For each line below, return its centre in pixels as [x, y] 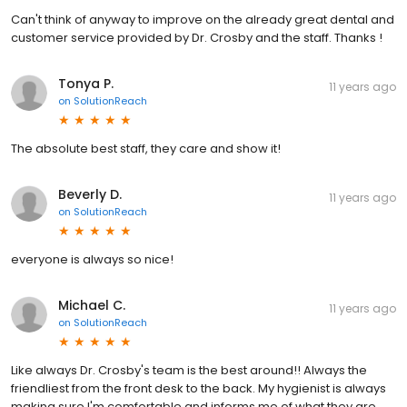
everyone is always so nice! [92, 259]
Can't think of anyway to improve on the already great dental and [203, 19]
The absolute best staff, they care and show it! [146, 148]
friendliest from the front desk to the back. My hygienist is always [199, 388]
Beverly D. [90, 194]
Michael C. [92, 305]
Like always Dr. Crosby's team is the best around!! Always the [189, 370]
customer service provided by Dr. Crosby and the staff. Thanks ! [197, 37]
